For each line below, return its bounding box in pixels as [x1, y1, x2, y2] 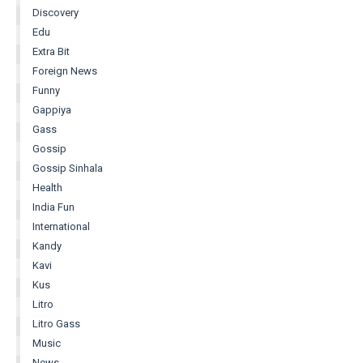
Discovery [32, 6, 79, 19]
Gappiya [32, 103, 71, 116]
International [32, 220, 90, 233]
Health [32, 181, 62, 194]
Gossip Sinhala [32, 161, 103, 174]
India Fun [32, 200, 75, 213]
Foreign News [32, 64, 97, 77]
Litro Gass [32, 317, 80, 330]
